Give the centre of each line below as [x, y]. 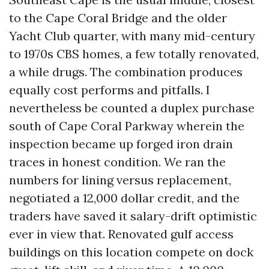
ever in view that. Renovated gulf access [121, 234]
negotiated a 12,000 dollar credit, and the [124, 198]
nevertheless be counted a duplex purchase [132, 108]
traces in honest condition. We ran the [117, 162]
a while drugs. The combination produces [126, 72]
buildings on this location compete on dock [131, 252]
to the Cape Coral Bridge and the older [118, 18]
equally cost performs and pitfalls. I [110, 90]
